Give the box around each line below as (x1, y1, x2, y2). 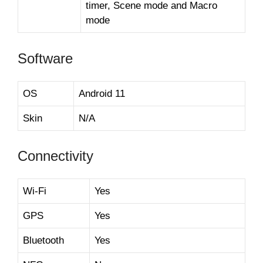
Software (18, 50, 73, 66)
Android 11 (79, 87, 125, 99)
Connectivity (18, 148, 93, 164)
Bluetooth (23, 235, 64, 247)
